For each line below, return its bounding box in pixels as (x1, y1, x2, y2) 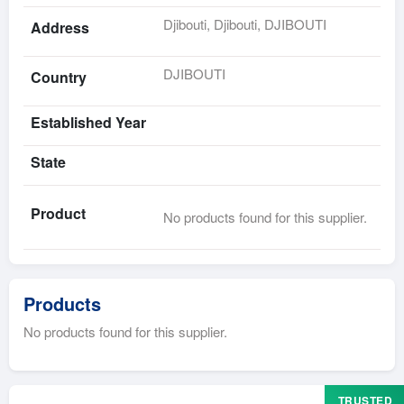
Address (31, 17, 89, 38)
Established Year (31, 112, 146, 133)
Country (31, 67, 87, 87)
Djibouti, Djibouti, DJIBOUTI (163, 14, 326, 33)
